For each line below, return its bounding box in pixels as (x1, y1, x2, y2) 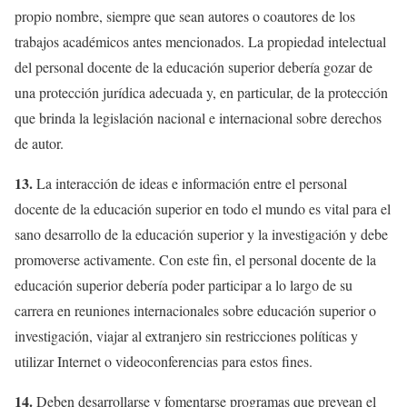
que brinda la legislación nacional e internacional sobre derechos (15, 107, 382, 127)
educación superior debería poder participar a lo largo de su (15, 274, 352, 294)
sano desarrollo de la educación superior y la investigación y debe (15, 223, 388, 243)
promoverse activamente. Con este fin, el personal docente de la (15, 249, 376, 269)
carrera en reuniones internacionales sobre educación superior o (15, 300, 376, 320)
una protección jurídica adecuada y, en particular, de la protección (15, 82, 388, 102)
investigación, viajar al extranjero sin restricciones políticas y (15, 325, 358, 345)
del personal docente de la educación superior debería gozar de (15, 56, 372, 76)
